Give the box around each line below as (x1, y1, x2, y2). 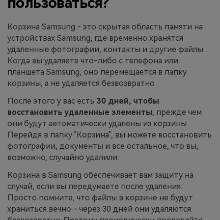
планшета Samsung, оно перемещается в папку (7, 67, 187, 77)
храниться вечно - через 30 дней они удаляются (7, 204, 191, 214)
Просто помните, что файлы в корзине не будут (7, 192, 193, 202)
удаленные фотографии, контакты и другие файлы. (7, 44, 205, 54)
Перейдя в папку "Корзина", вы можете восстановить (7, 130, 212, 139)
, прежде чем (152, 107, 202, 117)
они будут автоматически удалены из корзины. (7, 118, 188, 128)
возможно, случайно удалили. (7, 152, 119, 162)
